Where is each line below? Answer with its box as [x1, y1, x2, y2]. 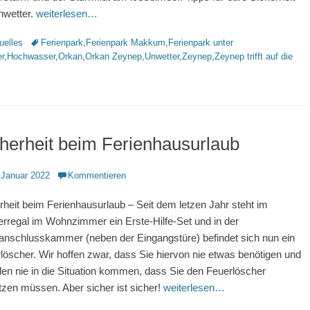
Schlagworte [29, 37, 78, 47]
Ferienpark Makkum [86, 37, 165, 48]
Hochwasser [7, 51, 55, 62]
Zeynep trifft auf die [215, 51, 293, 62]
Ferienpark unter [168, 37, 233, 48]
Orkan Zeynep [85, 51, 142, 62]
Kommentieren [68, 170, 126, 181]
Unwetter [145, 51, 179, 62]
